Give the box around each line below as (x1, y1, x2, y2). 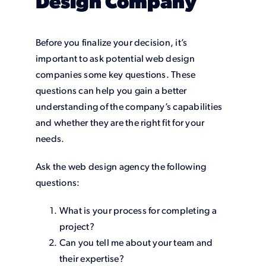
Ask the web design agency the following (35, 162, 207, 172)
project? (59, 222, 94, 232)
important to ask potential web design (35, 54, 195, 64)
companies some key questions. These (35, 70, 196, 80)
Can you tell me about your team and (59, 238, 213, 248)
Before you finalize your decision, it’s (35, 38, 188, 48)
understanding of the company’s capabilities (35, 102, 223, 112)
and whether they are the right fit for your (35, 118, 205, 128)
